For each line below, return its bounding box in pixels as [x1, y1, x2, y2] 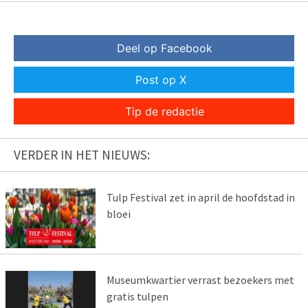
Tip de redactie [124, 104, 204, 119]
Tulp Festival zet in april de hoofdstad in [106, 190, 295, 205]
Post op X [135, 73, 186, 87]
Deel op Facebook [116, 41, 212, 56]
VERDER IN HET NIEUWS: [14, 146, 150, 164]
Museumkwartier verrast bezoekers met [106, 273, 294, 287]
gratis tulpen [106, 289, 168, 304]
